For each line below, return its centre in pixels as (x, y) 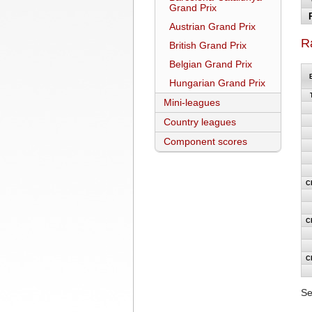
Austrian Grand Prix (212, 27)
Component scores (205, 142)
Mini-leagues (192, 103)
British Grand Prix (208, 46)
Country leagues (200, 122)
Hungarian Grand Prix (217, 83)
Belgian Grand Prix (211, 64)
